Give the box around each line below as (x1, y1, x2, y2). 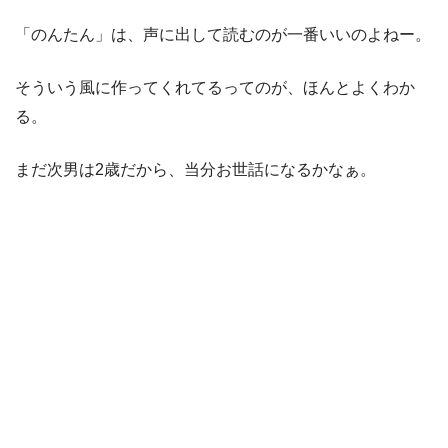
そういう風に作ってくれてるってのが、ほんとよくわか (15, 78, 415, 96)
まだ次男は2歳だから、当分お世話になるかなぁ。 (15, 160, 376, 178)
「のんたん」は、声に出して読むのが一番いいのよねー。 (15, 25, 431, 43)
